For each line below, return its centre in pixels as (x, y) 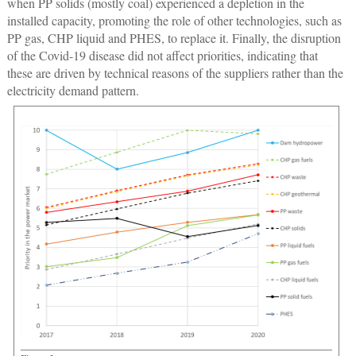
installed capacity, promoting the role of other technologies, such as (174, 21)
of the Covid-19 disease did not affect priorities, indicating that (162, 56)
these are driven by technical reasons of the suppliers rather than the (175, 73)
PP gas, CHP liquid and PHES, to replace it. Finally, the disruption (174, 38)
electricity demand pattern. (73, 91)
